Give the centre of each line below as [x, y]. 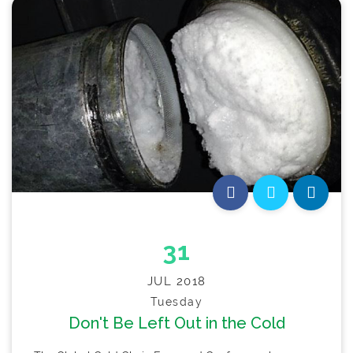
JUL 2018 [176, 282]
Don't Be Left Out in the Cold [176, 323]
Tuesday [176, 302]
